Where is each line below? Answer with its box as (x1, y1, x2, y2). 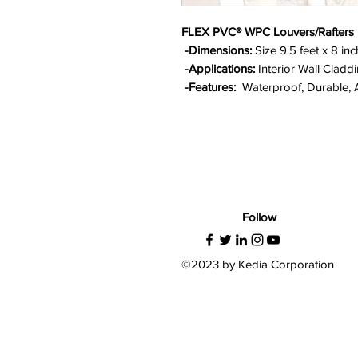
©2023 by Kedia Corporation (181, 257, 337, 272)
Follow (242, 210, 276, 225)
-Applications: (185, 62, 255, 76)
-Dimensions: (185, 43, 252, 58)
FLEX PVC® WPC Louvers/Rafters (181, 25, 354, 39)
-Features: (185, 80, 236, 94)
